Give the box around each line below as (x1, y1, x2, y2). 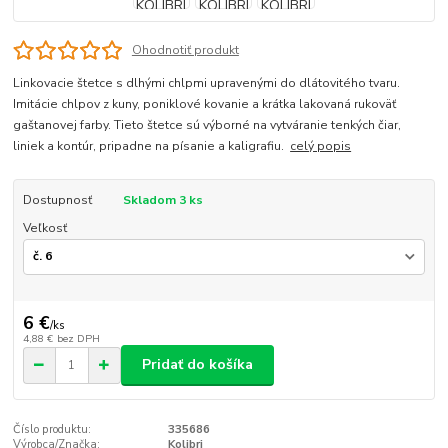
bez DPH (56, 330, 100, 346)
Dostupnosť (22, 191, 92, 208)
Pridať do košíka (142, 355, 253, 375)
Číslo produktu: (13, 421, 92, 437)
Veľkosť (22, 219, 67, 236)
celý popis (290, 137, 352, 154)
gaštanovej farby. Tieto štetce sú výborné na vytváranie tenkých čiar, (13, 116, 402, 133)
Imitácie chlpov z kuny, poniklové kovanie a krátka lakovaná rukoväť (13, 95, 397, 112)
